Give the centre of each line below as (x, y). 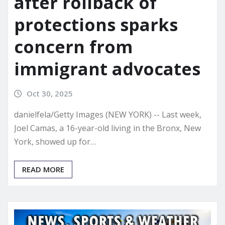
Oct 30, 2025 (49, 93)
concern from (73, 46)
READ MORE (43, 170)
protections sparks (96, 24)
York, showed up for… (55, 142)
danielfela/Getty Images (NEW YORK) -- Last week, (108, 115)
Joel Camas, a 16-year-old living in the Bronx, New (107, 128)
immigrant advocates (107, 69)
